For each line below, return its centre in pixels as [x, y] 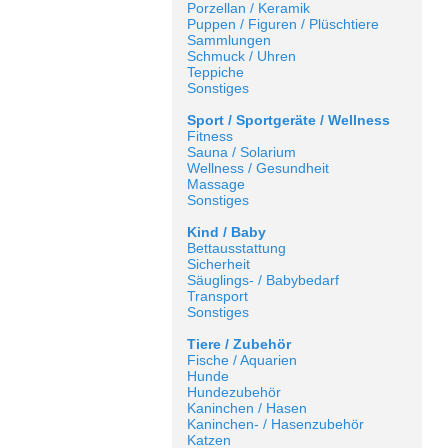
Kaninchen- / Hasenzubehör [275, 424]
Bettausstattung [236, 248]
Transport [217, 296]
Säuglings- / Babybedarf [263, 280]
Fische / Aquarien [242, 360]
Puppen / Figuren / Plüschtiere [283, 24]
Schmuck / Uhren [241, 56]
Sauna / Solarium [241, 152]
